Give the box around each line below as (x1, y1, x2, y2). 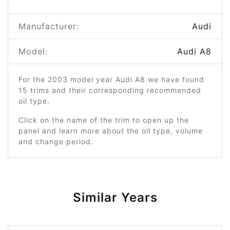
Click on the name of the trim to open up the (18, 116, 189, 124)
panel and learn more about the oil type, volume (18, 126, 203, 135)
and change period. (18, 137, 93, 146)
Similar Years (72, 190, 158, 205)
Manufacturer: (18, 21, 79, 31)
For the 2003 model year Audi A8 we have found (18, 75, 204, 84)
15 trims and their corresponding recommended (18, 86, 201, 94)
